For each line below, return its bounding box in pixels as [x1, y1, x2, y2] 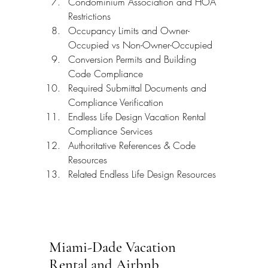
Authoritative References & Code [68, 138, 199, 152]
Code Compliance [68, 66, 143, 80]
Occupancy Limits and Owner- [68, 23, 190, 37]
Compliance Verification [68, 95, 163, 109]
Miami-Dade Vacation [49, 237, 179, 256]
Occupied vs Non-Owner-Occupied [68, 38, 212, 51]
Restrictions [68, 9, 111, 23]
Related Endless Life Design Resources [68, 167, 216, 181]
